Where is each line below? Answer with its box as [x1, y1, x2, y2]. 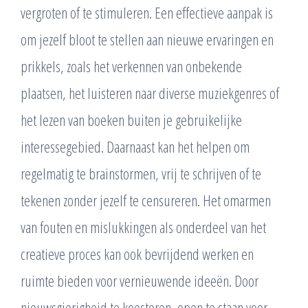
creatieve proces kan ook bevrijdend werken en [21, 243, 254, 264]
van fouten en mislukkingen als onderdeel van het [21, 216, 266, 237]
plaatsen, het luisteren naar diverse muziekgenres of [21, 82, 279, 103]
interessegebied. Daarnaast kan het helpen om [21, 135, 250, 157]
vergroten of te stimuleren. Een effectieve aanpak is [21, 1, 273, 23]
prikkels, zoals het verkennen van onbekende [21, 55, 242, 76]
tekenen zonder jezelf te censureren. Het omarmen [21, 189, 271, 210]
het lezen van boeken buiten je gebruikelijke [21, 109, 242, 130]
